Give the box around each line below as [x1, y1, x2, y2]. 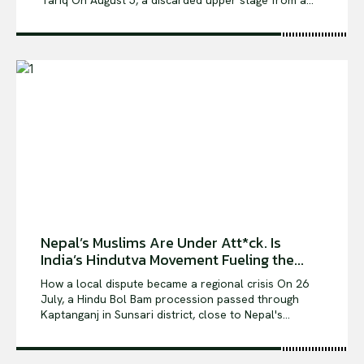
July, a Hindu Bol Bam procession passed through [41, 291, 299, 306]
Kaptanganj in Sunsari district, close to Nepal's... [41, 306, 290, 322]
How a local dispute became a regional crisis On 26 [41, 275, 277, 291]
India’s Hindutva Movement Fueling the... [41, 248, 304, 271]
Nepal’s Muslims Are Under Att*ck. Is [41, 231, 281, 253]
